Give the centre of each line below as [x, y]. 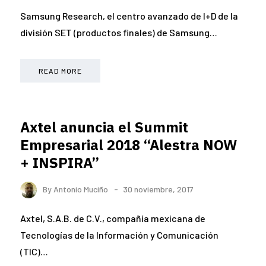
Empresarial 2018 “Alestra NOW [129, 145]
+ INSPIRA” [60, 162]
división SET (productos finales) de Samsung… [119, 32]
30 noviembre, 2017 [158, 189]
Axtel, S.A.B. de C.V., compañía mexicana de [113, 218]
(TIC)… [34, 252]
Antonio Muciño [81, 189]
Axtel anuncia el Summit [104, 127]
